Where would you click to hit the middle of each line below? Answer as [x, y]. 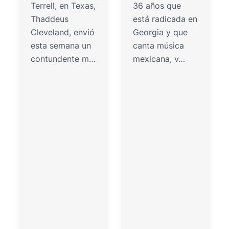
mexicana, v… [159, 59]
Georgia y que [161, 32]
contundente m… [63, 59]
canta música [159, 46]
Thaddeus [50, 19]
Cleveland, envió [63, 32]
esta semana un [61, 46]
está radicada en [165, 19]
